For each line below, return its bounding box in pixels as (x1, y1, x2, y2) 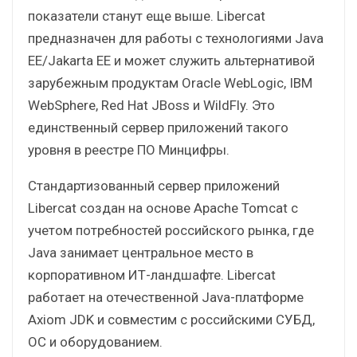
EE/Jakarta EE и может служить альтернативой (28, 52, 315, 69)
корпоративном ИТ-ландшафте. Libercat (28, 266, 276, 283)
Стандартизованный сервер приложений (28, 177, 280, 194)
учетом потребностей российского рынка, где (28, 222, 314, 238)
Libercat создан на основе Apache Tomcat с (28, 199, 298, 216)
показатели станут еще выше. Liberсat (28, 7, 265, 24)
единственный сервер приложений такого (28, 119, 288, 135)
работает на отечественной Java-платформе (28, 288, 304, 305)
